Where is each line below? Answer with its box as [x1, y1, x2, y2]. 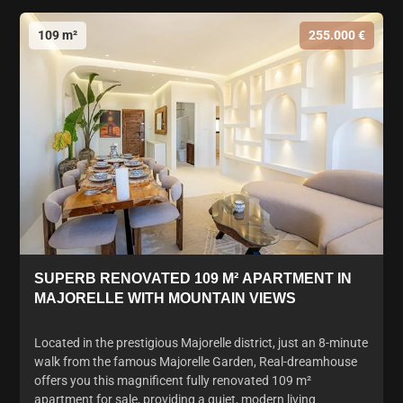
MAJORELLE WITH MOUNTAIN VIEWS [34, 290, 296, 306]
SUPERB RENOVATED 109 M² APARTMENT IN [34, 270, 352, 286]
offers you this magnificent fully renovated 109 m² [34, 372, 311, 388]
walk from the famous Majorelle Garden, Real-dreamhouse [34, 354, 357, 369]
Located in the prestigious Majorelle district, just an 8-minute [34, 335, 368, 350]
